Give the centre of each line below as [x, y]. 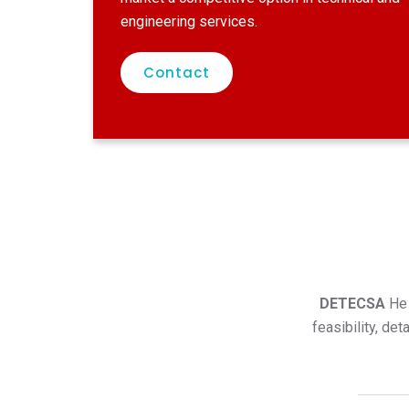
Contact [177, 73]
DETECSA [354, 304]
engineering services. [189, 21]
